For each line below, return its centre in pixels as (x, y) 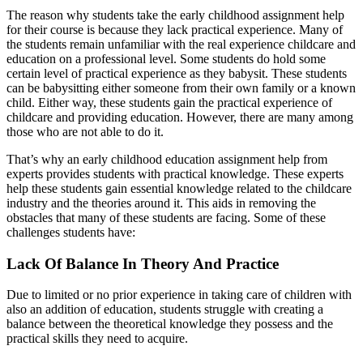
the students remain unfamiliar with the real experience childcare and (181, 44)
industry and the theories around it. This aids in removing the (161, 203)
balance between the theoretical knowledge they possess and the (170, 324)
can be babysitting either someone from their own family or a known (181, 88)
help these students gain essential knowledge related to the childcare (179, 188)
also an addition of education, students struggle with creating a (165, 310)
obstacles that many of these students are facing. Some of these (166, 217)
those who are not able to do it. (85, 131)
